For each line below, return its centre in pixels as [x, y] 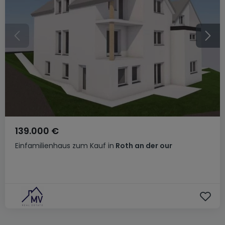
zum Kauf [89, 146]
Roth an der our [143, 146]
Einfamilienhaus [43, 146]
